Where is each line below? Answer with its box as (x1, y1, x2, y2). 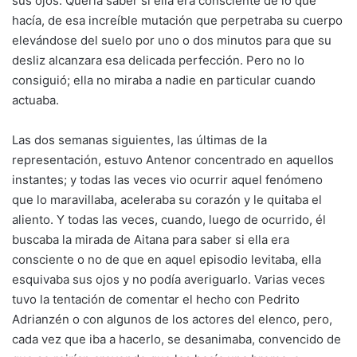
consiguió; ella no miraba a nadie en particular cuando (12, 73, 316, 88)
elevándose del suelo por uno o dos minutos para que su (12, 33, 331, 48)
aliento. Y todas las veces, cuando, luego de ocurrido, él (12, 212, 326, 227)
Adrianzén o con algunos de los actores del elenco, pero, (12, 312, 332, 327)
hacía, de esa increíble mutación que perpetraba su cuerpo (12, 13, 343, 28)
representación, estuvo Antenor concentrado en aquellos (12, 152, 334, 167)
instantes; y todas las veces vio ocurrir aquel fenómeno (12, 172, 323, 187)
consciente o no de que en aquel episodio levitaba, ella (12, 252, 321, 267)
